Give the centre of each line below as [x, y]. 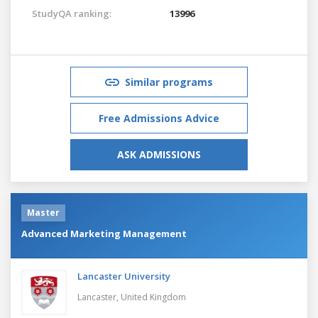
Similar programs [169, 82]
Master [43, 212]
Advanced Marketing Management [104, 233]
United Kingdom [153, 297]
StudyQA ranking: [72, 13]
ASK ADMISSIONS [159, 154]
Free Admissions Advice [159, 118]
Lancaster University [124, 276]
